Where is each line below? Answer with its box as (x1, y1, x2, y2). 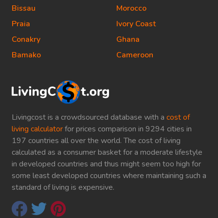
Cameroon (116, 50, 153, 61)
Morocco (116, 3, 146, 14)
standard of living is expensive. (12, 182, 114, 193)
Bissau (12, 3, 36, 14)
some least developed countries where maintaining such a (12, 170, 206, 181)
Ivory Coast (116, 18, 156, 30)
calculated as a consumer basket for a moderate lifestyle (12, 147, 202, 158)
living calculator (12, 124, 63, 134)
